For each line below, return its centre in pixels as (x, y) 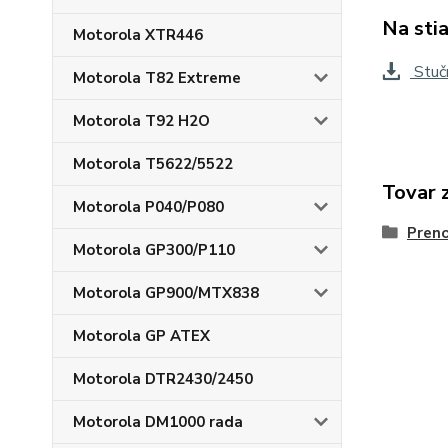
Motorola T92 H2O (141, 121)
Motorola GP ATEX (141, 336)
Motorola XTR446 (138, 35)
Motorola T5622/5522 (153, 164)
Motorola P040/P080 (148, 207)
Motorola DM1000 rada (158, 422)
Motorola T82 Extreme (157, 78)
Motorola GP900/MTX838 (166, 293)
